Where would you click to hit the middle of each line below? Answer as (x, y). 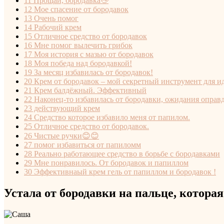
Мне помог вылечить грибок (82, 45)
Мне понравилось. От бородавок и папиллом (110, 162)
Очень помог (55, 18)
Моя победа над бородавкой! (82, 63)
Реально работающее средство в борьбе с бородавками (126, 153)
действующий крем (66, 108)
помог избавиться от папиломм (86, 144)
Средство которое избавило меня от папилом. (111, 117)
